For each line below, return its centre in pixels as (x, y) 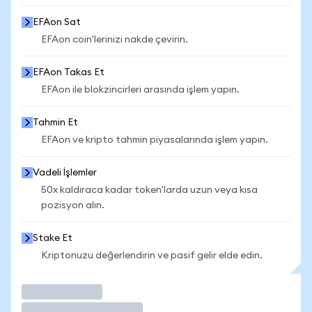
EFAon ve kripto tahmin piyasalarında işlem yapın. (155, 140)
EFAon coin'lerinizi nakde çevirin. (115, 40)
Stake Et (53, 238)
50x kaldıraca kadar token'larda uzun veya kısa (149, 190)
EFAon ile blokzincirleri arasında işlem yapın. (140, 90)
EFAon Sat (57, 22)
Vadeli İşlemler (65, 173)
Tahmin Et (55, 123)
